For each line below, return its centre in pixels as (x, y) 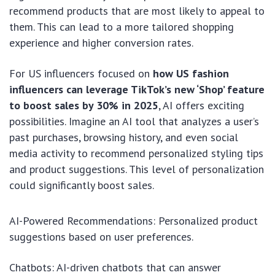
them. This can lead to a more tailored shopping (122, 27)
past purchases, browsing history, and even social (124, 137)
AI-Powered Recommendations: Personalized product (134, 221)
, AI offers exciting (201, 106)
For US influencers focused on (81, 74)
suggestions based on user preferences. (101, 237)
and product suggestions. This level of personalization (137, 169)
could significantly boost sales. (82, 185)
